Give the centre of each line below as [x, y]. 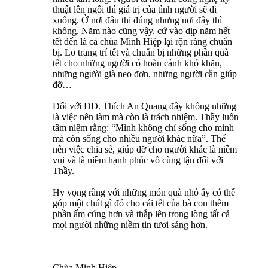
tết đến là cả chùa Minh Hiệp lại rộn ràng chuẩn [142, 41]
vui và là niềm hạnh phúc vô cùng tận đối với [138, 160]
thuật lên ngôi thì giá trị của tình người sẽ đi [135, 9]
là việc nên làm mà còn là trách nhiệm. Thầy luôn [146, 117]
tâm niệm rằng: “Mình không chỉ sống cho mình [143, 127]
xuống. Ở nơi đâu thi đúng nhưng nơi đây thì [137, 20]
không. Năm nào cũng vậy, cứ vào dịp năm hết [141, 31]
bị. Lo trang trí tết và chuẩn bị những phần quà [141, 52]
